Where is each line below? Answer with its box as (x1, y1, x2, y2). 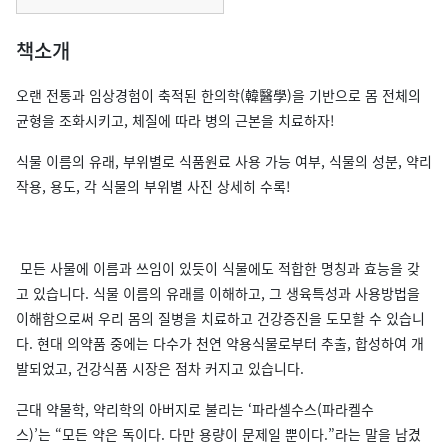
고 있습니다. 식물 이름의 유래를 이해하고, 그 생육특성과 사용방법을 (16, 283, 420, 303)
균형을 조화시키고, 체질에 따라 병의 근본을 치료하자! (16, 110, 335, 130)
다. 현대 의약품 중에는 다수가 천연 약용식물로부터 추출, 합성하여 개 (16, 333, 424, 353)
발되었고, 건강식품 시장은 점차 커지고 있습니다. (16, 358, 308, 378)
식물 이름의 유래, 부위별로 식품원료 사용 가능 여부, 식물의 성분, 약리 (16, 151, 432, 171)
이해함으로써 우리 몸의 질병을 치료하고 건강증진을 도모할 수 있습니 (16, 308, 425, 328)
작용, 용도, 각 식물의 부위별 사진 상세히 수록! (16, 176, 291, 196)
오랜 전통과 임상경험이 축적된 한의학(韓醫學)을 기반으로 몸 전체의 (16, 85, 421, 105)
